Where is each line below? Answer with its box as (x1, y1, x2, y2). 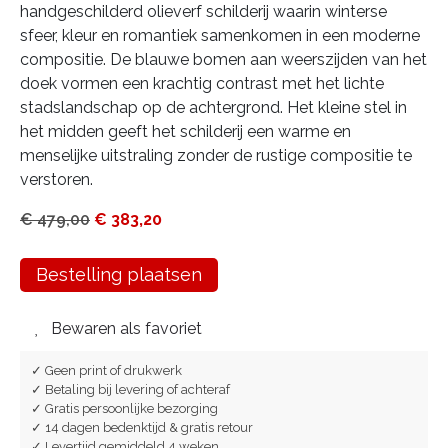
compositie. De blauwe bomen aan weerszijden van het (20, 50, 427, 69)
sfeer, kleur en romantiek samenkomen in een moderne (20, 26, 420, 45)
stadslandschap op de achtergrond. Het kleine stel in (20, 98, 407, 117)
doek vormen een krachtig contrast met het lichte (20, 74, 384, 93)
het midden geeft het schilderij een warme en (20, 122, 351, 141)
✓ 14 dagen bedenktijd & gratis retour (31, 420, 253, 435)
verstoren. (20, 170, 93, 189)
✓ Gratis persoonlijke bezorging (31, 401, 218, 416)
